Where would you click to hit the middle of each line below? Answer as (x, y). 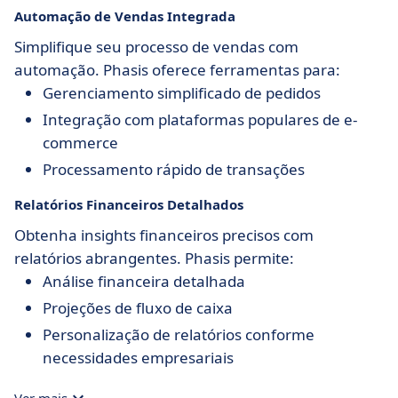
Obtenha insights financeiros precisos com (164, 235)
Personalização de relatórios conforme (179, 334)
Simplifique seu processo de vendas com (156, 47)
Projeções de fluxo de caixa (138, 308)
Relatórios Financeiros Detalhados (129, 204)
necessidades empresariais (138, 358)
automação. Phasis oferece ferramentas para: (177, 70)
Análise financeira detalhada (144, 281)
